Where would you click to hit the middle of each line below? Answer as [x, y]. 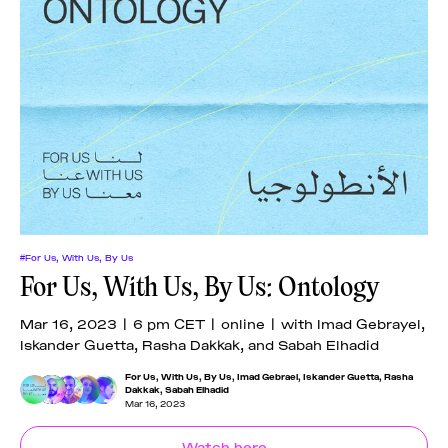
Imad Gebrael [267, 375]
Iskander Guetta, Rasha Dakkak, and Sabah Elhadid [199, 343]
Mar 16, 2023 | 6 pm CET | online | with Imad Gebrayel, [222, 322]
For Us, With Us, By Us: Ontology [199, 286]
